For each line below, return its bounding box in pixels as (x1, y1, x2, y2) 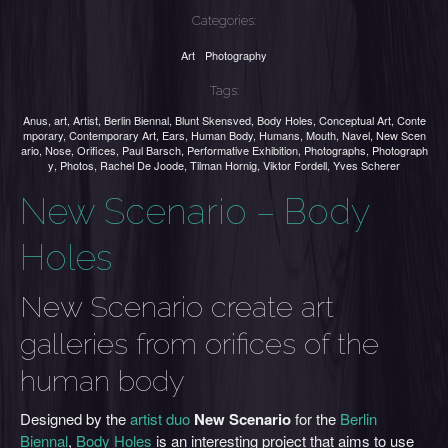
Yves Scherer (333, 157, 400, 173)
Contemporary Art (68, 127, 156, 143)
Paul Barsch (121, 142, 181, 158)
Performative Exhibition (186, 142, 298, 158)
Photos (60, 157, 94, 173)
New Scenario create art (20, 290, 334, 324)
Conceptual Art (318, 112, 391, 128)
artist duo (130, 408, 190, 429)
